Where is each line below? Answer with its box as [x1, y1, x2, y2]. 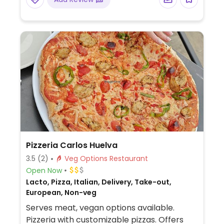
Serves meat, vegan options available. [25, 202, 174, 213]
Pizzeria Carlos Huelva [25, 139, 117, 151]
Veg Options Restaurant [109, 153, 148, 163]
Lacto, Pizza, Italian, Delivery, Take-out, [25, 177, 171, 187]
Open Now [25, 165, 62, 175]
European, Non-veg [25, 187, 96, 197]
